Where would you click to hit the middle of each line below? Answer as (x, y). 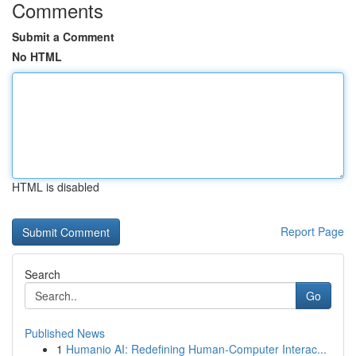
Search (43, 274)
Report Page (312, 231)
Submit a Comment (63, 37)
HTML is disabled (56, 187)
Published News (65, 333)
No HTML (37, 56)
